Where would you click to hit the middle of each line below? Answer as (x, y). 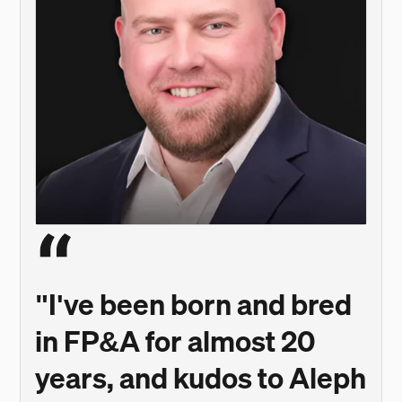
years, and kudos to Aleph (201, 378)
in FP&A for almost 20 (175, 341)
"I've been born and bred (194, 305)
